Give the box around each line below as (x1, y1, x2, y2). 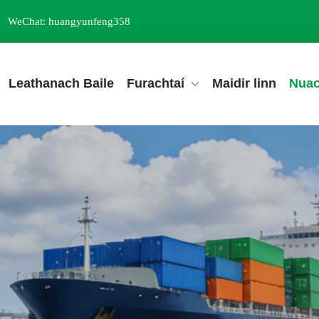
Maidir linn (212, 76, 276, 90)
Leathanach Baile (9, 76, 114, 90)
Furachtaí (127, 76, 184, 90)
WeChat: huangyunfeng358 (8, 16, 130, 27)
